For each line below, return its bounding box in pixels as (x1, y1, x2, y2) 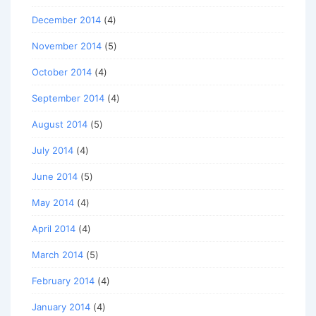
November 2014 (32, 40, 102, 52)
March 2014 (32, 249, 83, 261)
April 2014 (32, 223, 75, 235)
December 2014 (32, 14, 101, 26)
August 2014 (32, 119, 87, 130)
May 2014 (32, 197, 74, 209)
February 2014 (32, 275, 95, 287)
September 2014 (32, 92, 104, 104)
